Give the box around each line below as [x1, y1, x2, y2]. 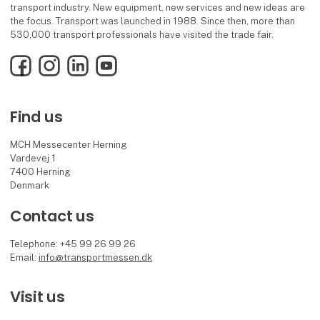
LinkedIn [66, 56, 103, 67]
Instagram [38, 56, 84, 67]
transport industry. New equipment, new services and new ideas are [9, 1, 305, 13]
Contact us [10, 204, 94, 227]
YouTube [95, 56, 133, 67]
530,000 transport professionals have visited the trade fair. [9, 29, 274, 40]
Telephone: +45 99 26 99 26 [10, 239, 136, 249]
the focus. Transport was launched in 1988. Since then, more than [9, 15, 295, 26]
